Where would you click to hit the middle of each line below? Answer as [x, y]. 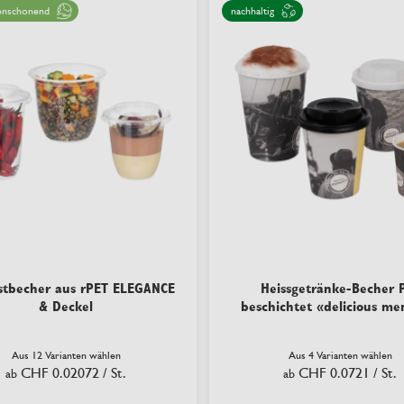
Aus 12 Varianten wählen [66, 355]
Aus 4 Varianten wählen [340, 355]
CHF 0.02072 [60, 373]
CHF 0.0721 [334, 373]
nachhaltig [252, 11]
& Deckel [66, 306]
